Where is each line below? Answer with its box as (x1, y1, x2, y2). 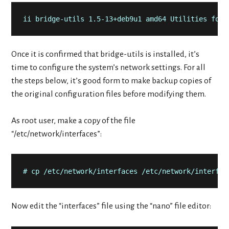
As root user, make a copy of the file (11, 116, 136, 126)
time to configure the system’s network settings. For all (11, 62, 206, 72)
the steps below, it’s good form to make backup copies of (11, 76, 212, 85)
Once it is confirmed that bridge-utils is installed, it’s (11, 49, 200, 59)
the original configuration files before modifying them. (11, 89, 207, 99)
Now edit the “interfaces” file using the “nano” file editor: (11, 201, 212, 211)
